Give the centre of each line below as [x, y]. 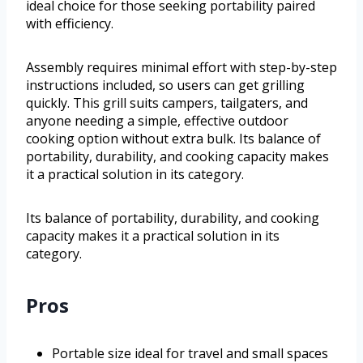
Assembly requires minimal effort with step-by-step [181, 68]
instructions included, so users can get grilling [165, 85]
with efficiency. [70, 24]
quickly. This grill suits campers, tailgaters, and [167, 103]
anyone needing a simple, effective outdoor [157, 121]
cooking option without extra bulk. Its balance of [173, 139]
